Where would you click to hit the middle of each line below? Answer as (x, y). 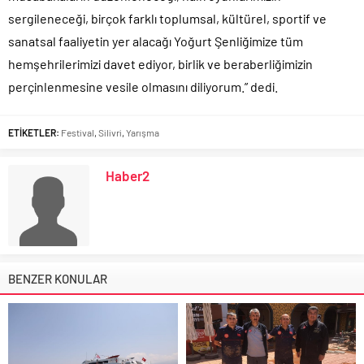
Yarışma (143, 132)
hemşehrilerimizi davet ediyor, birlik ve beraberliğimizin (160, 63)
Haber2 (128, 175)
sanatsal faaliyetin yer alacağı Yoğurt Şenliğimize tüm (156, 41)
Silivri (110, 132)
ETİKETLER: (34, 132)
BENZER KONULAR (58, 278)
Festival (78, 132)
